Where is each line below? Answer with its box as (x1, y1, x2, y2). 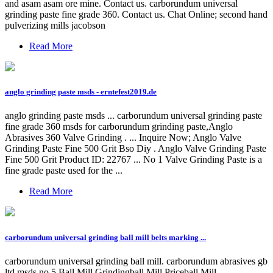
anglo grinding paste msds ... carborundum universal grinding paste (5, 110, 262, 121)
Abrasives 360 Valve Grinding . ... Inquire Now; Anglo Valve (5, 132, 241, 143)
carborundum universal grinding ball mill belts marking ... (5, 232, 206, 242)
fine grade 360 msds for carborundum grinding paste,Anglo (5, 121, 233, 132)
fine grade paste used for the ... (5, 165, 122, 176)
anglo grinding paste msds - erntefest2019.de (5, 87, 157, 97)
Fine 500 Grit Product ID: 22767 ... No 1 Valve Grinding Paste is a (5, 154, 262, 165)
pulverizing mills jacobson (5, 20, 105, 30)
